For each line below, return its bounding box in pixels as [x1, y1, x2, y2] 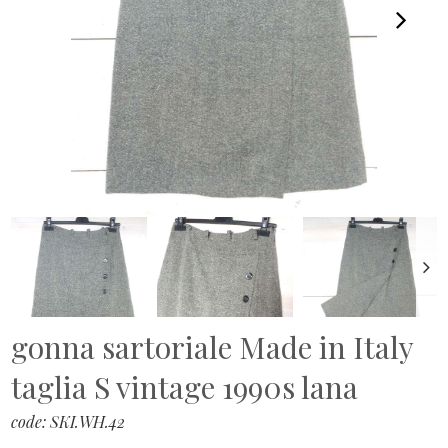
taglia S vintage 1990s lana [11, 367, 359, 408]
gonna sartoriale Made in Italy [11, 327, 414, 368]
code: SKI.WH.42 [11, 411, 126, 433]
